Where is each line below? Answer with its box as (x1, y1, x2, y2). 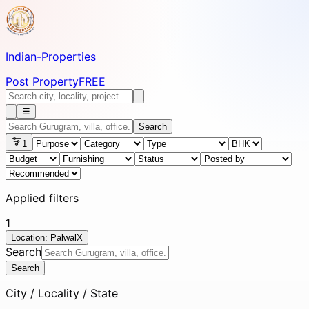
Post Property (6, 74, 79, 88)
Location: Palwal (11, 232, 77, 243)
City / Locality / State (6, 286, 118, 300)
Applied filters (6, 191, 79, 205)
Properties (41, 50, 96, 63)
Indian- (6, 50, 41, 63)
